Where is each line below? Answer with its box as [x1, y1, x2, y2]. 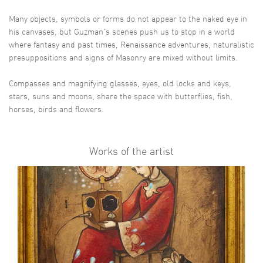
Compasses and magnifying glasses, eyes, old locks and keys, [9, 78, 231, 89]
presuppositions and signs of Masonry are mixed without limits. [9, 52, 238, 63]
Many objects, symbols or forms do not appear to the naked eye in [9, 14, 247, 25]
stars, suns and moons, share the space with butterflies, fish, [9, 91, 232, 102]
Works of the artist [89, 144, 174, 159]
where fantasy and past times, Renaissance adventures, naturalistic [9, 39, 254, 50]
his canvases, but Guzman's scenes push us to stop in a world [9, 26, 235, 38]
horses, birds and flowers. [9, 104, 104, 115]
